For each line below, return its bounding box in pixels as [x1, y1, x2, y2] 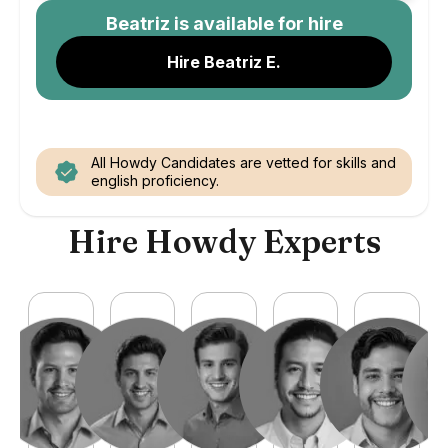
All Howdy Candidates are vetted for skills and [91, 154, 396, 171]
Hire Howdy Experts [67, 222, 381, 261]
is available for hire [169, 13, 343, 34]
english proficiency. [91, 172, 219, 189]
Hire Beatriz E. [167, 52, 281, 72]
